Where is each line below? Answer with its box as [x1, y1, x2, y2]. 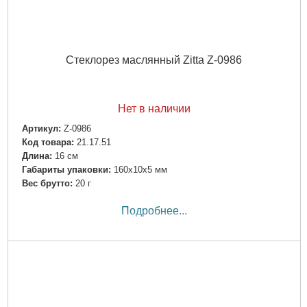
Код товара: [21, 137, 74, 148]
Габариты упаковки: [21, 164, 111, 175]
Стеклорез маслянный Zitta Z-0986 [66, 53, 242, 66]
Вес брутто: [21, 178, 73, 189]
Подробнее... [121, 205, 187, 217]
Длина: [21, 151, 52, 162]
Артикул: [21, 123, 61, 134]
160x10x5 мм [113, 164, 167, 175]
